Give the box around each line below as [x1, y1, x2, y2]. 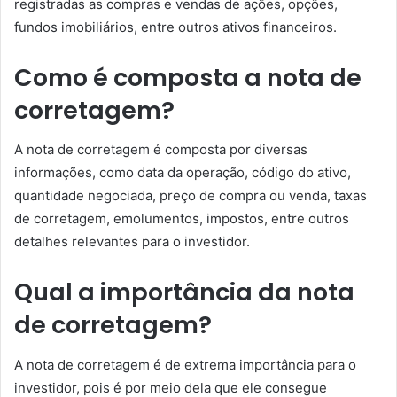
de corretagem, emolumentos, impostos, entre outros [14, 210, 349, 227]
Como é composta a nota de [14, 60, 362, 94]
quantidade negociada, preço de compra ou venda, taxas [14, 187, 367, 204]
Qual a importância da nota [14, 276, 354, 308]
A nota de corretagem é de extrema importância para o [14, 355, 356, 373]
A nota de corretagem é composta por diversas [14, 141, 307, 158]
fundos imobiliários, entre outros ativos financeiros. [14, 18, 337, 35]
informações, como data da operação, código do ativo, [14, 164, 351, 181]
